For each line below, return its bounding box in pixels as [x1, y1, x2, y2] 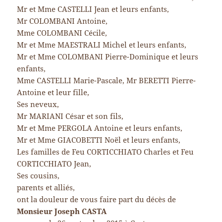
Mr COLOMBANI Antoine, [17, 16, 108, 26]
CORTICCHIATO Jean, [17, 159, 92, 169]
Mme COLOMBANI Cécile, [17, 28, 108, 38]
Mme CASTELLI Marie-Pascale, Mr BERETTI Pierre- [17, 75, 196, 86]
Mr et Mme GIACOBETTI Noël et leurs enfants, [17, 135, 181, 145]
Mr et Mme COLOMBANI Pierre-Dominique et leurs [17, 52, 199, 62]
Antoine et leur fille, [17, 87, 90, 98]
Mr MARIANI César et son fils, [17, 111, 124, 121]
